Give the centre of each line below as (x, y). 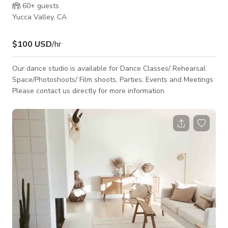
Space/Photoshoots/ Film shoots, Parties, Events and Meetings (113, 79)
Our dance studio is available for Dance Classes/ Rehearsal (109, 68)
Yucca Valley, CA (39, 17)
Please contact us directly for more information (88, 91)
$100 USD (32, 44)
